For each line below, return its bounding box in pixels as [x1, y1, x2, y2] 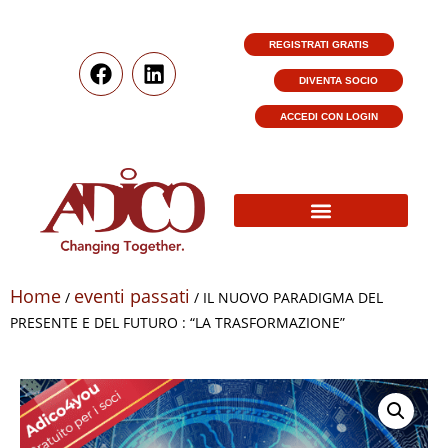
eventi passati [74, 283, 190, 308]
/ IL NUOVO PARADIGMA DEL [190, 287, 383, 307]
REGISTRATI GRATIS [268, 39, 369, 50]
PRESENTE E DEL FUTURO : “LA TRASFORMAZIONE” [10, 312, 345, 332]
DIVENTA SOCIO [299, 75, 378, 86]
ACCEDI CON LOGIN [280, 111, 378, 122]
